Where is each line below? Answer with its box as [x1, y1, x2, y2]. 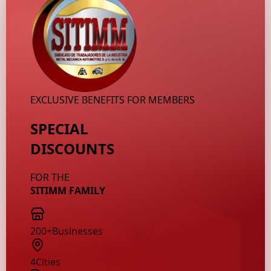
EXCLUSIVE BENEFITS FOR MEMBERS [30, 93, 195, 107]
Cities [36, 255, 61, 269]
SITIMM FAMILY [30, 184, 106, 197]
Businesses [52, 224, 103, 238]
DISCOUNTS [30, 139, 115, 159]
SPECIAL [30, 119, 89, 139]
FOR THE [30, 171, 70, 184]
